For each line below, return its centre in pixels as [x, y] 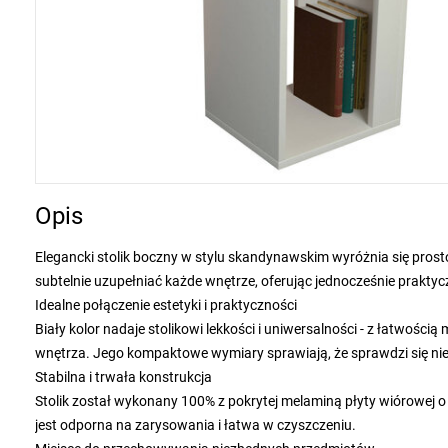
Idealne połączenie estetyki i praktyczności [166, 305]
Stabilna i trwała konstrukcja [123, 377]
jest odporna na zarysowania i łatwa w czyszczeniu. [195, 425]
